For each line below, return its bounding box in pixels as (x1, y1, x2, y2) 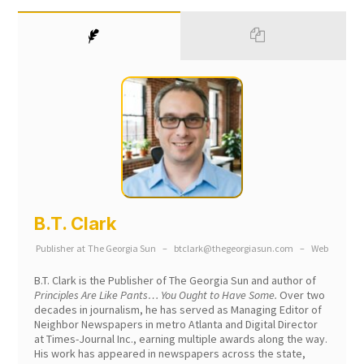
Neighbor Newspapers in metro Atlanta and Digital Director (34, 316, 318, 331)
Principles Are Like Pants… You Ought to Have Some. (34, 287, 278, 302)
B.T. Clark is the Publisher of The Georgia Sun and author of (34, 272, 317, 288)
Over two (277, 287, 326, 302)
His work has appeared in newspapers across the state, (34, 345, 306, 361)
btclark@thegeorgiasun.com (174, 241, 293, 254)
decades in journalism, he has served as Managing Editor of (34, 301, 323, 317)
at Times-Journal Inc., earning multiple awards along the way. (34, 331, 328, 346)
